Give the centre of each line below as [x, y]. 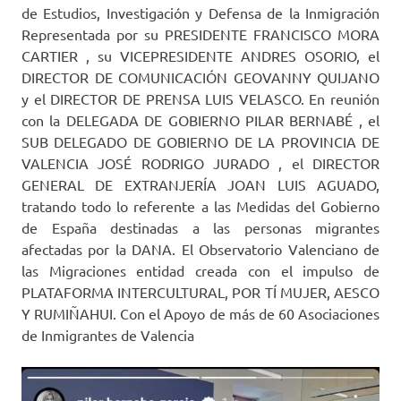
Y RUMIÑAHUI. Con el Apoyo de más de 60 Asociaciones [200, 313]
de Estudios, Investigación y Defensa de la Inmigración [200, 12]
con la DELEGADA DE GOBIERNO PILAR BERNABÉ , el [200, 119]
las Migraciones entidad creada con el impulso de [200, 270]
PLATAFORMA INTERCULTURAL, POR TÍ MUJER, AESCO [200, 291]
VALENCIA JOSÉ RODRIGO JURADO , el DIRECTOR [200, 162]
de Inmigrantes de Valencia [108, 334]
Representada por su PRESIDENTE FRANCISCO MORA [200, 34]
